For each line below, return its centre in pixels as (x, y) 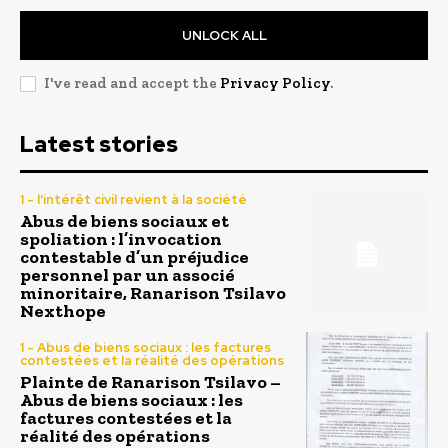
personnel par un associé (127, 274)
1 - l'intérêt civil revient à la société (133, 199)
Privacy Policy (275, 82)
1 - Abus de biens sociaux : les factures (145, 347)
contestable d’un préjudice (134, 256)
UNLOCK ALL (224, 35)
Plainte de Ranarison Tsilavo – (150, 381)
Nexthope (63, 310)
